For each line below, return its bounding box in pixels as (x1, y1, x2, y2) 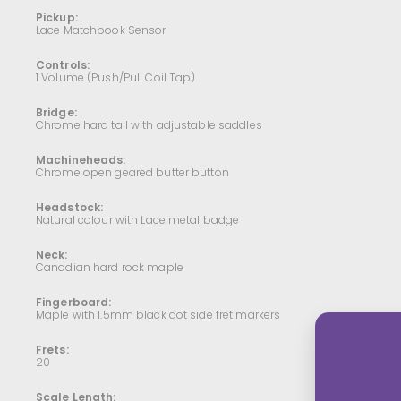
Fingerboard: (36, 294, 112, 310)
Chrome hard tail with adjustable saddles (36, 117, 262, 132)
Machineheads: (36, 152, 126, 167)
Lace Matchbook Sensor (36, 22, 166, 38)
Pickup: (36, 10, 78, 25)
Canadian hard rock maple (36, 260, 183, 275)
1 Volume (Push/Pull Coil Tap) (36, 70, 196, 85)
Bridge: (36, 105, 77, 120)
